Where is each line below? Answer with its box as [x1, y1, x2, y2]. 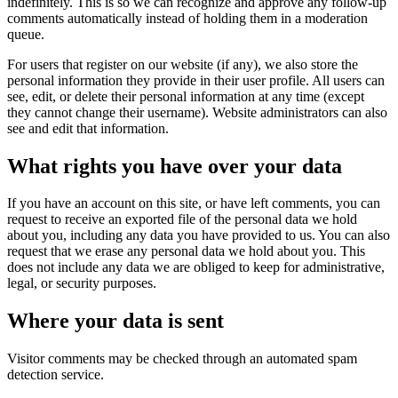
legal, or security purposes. [7, 275, 156, 291]
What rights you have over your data [7, 154, 342, 178]
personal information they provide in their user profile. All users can [7, 72, 385, 88]
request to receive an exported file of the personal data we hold [7, 211, 357, 227]
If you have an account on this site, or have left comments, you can [7, 195, 380, 211]
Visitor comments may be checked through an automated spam [7, 351, 357, 367]
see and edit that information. [7, 120, 169, 136]
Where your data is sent [7, 309, 224, 333]
